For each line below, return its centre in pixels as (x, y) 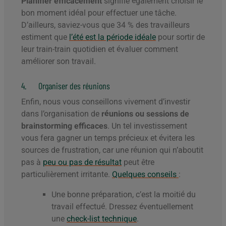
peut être (138, 162)
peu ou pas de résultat (82, 162)
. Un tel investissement (147, 126)
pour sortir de (180, 37)
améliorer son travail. (59, 62)
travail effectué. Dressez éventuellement (122, 207)
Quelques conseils (145, 175)
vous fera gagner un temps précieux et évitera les (108, 138)
